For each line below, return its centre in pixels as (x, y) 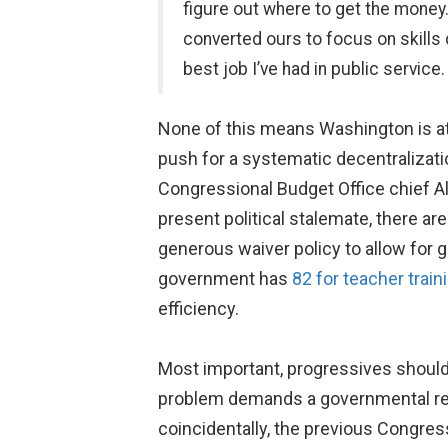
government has (224, 278)
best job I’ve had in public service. (313, 69)
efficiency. (198, 308)
